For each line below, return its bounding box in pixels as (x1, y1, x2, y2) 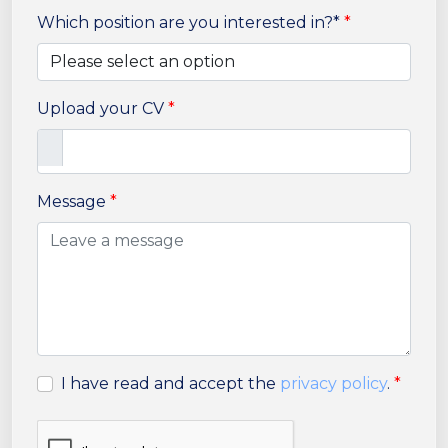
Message (37, 192, 106, 211)
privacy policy (280, 374, 387, 393)
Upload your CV (37, 99, 164, 118)
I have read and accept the (61, 374, 276, 393)
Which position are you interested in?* (37, 13, 340, 32)
